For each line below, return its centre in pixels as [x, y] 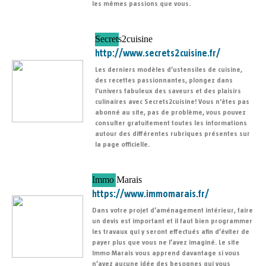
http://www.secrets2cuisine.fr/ [158, 54]
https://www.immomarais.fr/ [151, 194]
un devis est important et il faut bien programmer [172, 221]
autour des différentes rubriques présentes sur [172, 134]
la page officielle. [122, 145]
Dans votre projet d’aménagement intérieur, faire [172, 210]
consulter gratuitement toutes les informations [171, 123]
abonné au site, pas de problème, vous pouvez [170, 113]
